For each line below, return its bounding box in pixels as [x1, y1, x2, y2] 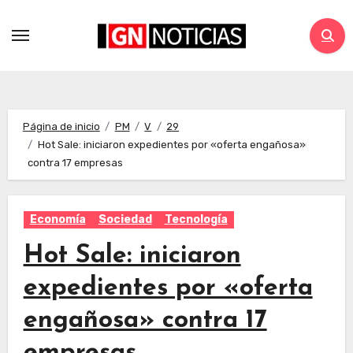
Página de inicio [22, 121, 100, 133]
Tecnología [164, 213, 228, 227]
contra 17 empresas [28, 157, 124, 169]
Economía [29, 213, 86, 227]
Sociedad [98, 213, 152, 227]
